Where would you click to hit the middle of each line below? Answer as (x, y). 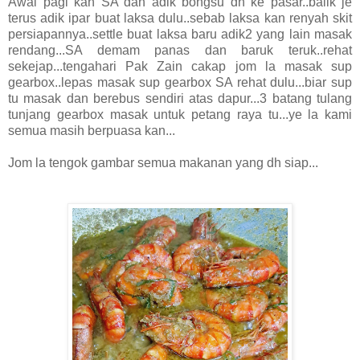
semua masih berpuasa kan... (92, 130)
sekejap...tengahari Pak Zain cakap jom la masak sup (180, 66)
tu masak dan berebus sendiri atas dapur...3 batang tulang (180, 98)
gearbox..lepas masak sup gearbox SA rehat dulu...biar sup (180, 82)
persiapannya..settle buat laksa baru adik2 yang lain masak (180, 34)
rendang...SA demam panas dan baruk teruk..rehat (180, 50)
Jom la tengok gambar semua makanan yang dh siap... (163, 162)
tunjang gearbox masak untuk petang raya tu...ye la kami (180, 114)
